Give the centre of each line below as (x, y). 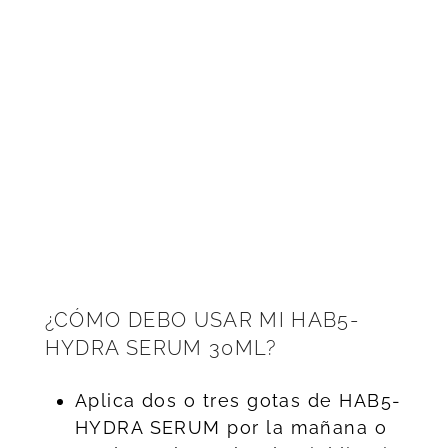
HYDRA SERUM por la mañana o (231, 427)
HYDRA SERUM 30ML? (160, 347)
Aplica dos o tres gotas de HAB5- (238, 400)
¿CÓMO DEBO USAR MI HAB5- (202, 319)
